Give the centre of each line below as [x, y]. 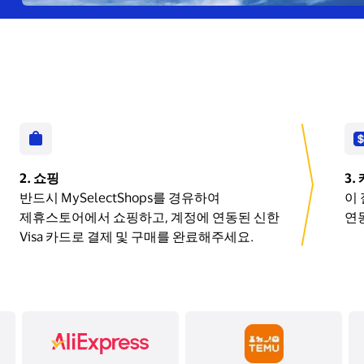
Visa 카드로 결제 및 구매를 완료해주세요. [137, 236]
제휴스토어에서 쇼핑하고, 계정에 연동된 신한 [149, 217]
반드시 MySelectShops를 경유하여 [120, 197]
